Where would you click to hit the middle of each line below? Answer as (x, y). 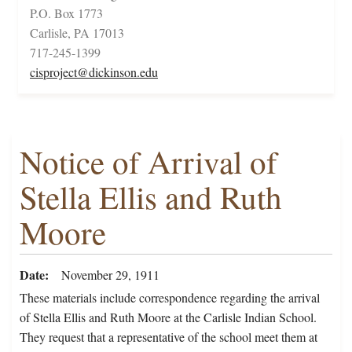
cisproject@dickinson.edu (94, 72)
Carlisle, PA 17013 (77, 33)
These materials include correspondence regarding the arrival (170, 298)
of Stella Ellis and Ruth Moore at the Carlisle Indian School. (168, 317)
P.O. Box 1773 (66, 13)
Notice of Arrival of (148, 162)
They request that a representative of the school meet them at (169, 337)
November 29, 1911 (110, 275)
